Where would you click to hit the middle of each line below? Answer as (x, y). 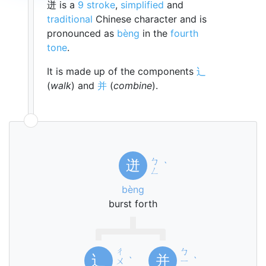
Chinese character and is (150, 19)
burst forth (133, 204)
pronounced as (82, 33)
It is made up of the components (122, 71)
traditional (70, 19)
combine (133, 85)
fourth (184, 33)
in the (155, 33)
